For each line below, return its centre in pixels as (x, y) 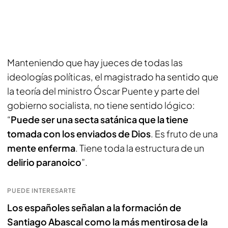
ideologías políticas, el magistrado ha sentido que (113, 77)
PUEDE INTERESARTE (42, 191)
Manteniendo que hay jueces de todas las (95, 62)
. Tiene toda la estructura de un (140, 148)
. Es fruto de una (184, 134)
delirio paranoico (44, 162)
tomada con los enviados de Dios (79, 134)
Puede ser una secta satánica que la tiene (99, 119)
